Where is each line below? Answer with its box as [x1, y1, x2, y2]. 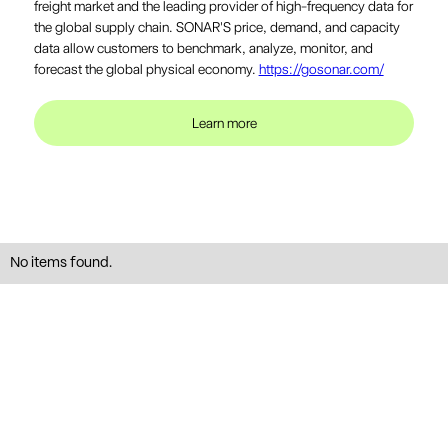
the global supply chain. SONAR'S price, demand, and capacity [33, 19, 400, 36]
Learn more [191, 115, 257, 132]
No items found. [10, 256, 112, 271]
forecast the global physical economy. [33, 61, 259, 78]
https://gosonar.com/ [258, 61, 384, 78]
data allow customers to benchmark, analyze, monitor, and [33, 40, 373, 57]
